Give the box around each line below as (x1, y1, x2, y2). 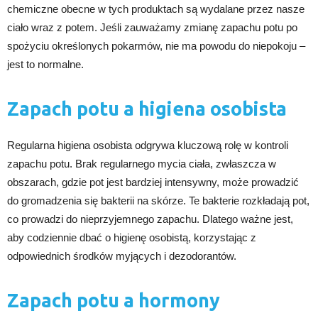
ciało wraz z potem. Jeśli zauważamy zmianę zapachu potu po (7, 21, 297, 34)
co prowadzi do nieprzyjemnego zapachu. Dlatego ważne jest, (7, 213, 293, 226)
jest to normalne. (7, 58, 84, 71)
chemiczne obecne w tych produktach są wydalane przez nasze (7, 3, 305, 16)
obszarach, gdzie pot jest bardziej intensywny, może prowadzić (7, 176, 299, 189)
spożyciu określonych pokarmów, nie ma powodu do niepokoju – (7, 40, 305, 53)
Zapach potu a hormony (7, 290, 220, 312)
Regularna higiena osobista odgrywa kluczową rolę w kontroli (7, 139, 288, 152)
